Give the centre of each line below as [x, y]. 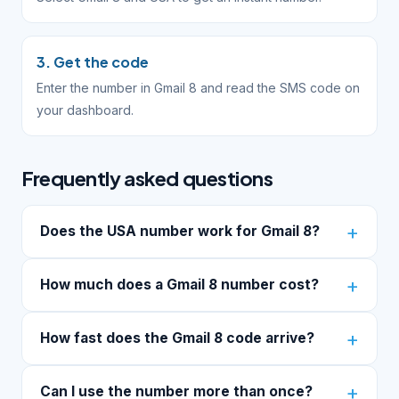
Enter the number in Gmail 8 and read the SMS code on [198, 88]
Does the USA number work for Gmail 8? [180, 231]
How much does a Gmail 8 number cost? [179, 285]
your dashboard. [85, 110]
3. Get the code [93, 62]
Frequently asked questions [147, 178]
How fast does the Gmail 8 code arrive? [177, 338]
